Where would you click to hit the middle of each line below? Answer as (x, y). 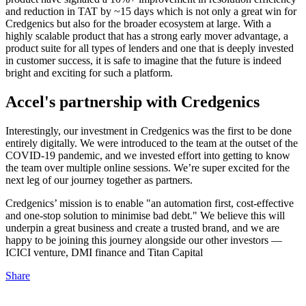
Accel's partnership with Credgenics (133, 101)
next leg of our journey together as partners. (99, 180)
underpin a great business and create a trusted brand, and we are (142, 227)
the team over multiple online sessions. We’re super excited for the (148, 167)
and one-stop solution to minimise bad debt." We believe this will (145, 215)
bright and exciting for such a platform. (89, 72)
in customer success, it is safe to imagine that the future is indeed (143, 60)
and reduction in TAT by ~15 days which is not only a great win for (151, 11)
